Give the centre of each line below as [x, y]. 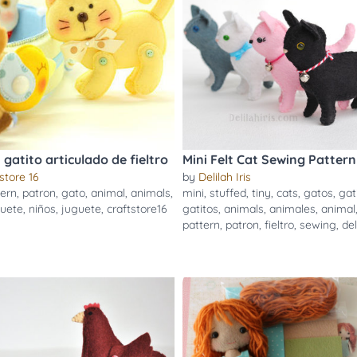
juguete [81, 209]
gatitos [200, 209]
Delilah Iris [225, 177]
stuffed [228, 193]
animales [292, 209]
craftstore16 [137, 209]
